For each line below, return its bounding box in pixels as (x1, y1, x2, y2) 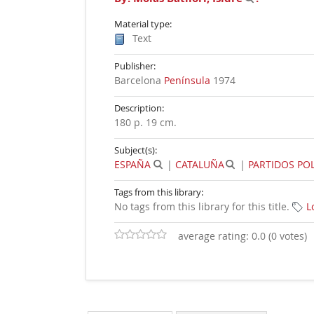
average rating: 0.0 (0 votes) (178, 229, 307, 243)
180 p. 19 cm (114, 116, 174, 129)
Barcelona (114, 74, 164, 87)
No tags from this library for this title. (114, 200, 289, 213)
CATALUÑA (175, 158, 224, 171)
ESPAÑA (114, 158, 151, 171)
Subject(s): (114, 144, 157, 156)
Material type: (114, 18, 172, 30)
